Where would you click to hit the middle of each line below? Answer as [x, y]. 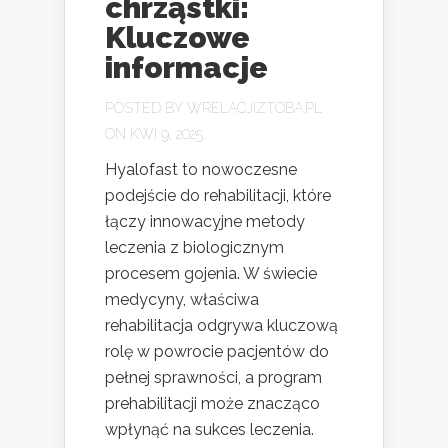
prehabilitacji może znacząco [212, 403]
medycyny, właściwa [182, 299]
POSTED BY [146, 107]
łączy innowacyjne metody [205, 221]
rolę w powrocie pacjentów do [217, 351]
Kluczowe [177, 37]
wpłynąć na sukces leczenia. [209, 429]
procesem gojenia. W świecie [211, 273]
